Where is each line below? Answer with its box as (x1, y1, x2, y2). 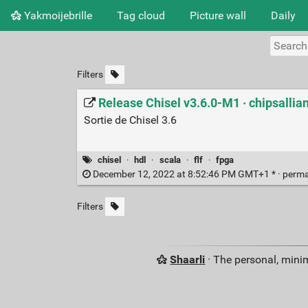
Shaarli (170, 253, 206, 267)
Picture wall (190, 8, 246, 22)
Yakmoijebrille (21, 8, 92, 22)
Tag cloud (117, 8, 165, 22)
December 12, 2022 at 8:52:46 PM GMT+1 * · (90, 168, 283, 181)
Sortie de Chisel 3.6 (83, 113, 177, 126)
